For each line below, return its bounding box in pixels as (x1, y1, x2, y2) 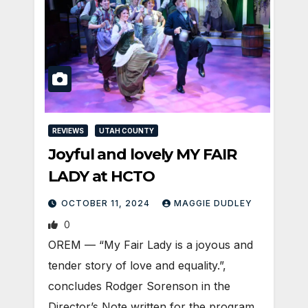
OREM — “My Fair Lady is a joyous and (48, 238, 253, 252)
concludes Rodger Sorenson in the (48, 279, 230, 294)
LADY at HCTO (48, 167, 155, 186)
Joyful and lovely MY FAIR (48, 145, 236, 164)
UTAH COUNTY (99, 126, 154, 135)
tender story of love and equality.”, (48, 258, 226, 273)
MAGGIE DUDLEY (174, 198, 252, 209)
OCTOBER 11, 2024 (61, 198, 153, 209)
